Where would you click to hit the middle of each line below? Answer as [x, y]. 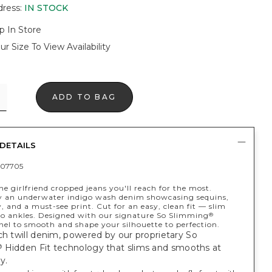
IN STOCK [46, 8]
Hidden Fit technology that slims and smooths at [112, 248]
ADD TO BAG [84, 97]
